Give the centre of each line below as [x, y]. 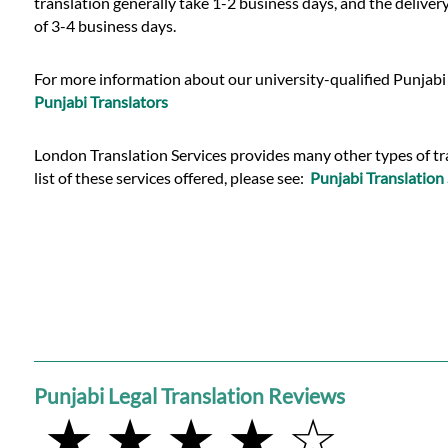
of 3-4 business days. [104, 25]
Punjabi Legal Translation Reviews [189, 396]
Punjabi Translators [100, 101]
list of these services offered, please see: [171, 177]
